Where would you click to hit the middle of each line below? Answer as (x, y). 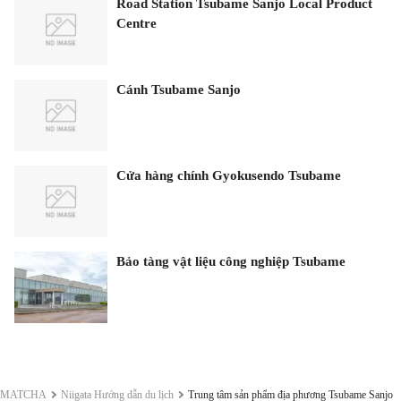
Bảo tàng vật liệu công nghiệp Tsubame (231, 261)
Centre (137, 23)
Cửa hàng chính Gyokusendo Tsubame (229, 175)
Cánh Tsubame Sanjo (179, 89)
